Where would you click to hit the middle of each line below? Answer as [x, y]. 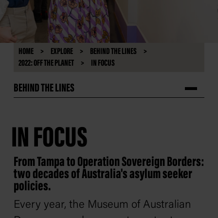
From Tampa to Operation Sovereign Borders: [109, 163]
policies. [32, 187]
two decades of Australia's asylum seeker [103, 175]
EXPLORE [62, 52]
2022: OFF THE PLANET [46, 64]
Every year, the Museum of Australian [102, 205]
